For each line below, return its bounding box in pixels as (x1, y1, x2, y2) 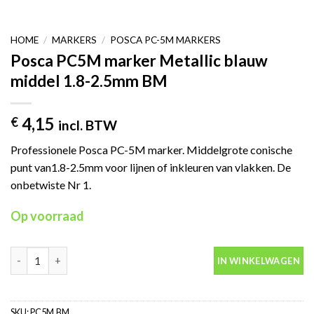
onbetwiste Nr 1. (11, 177, 91, 191)
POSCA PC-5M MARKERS (110, 34, 221, 46)
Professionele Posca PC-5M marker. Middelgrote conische (11, 142, 292, 156)
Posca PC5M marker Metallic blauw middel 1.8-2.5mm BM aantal (10, 247, 309, 260)
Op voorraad (11, 207, 84, 224)
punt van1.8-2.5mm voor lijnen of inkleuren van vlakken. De (11, 160, 291, 174)
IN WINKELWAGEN (217, 254, 300, 266)
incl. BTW (58, 116, 117, 133)
